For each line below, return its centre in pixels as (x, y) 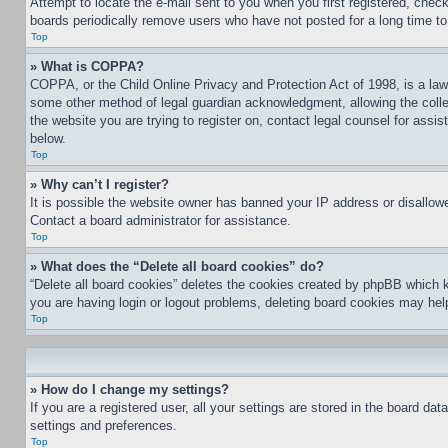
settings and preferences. (103, 425)
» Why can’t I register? (99, 184)
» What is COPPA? (87, 66)
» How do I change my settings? (129, 389)
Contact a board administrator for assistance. (160, 220)
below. (48, 138)
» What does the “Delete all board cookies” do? (177, 266)
